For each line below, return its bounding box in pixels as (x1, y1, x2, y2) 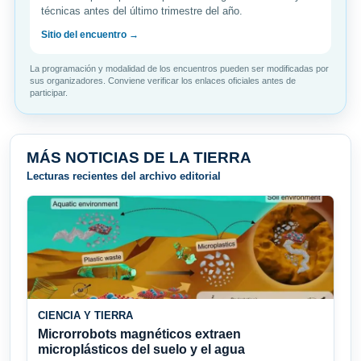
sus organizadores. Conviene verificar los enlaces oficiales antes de (30, 76, 296, 86)
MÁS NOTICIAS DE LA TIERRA (27, 149, 251, 167)
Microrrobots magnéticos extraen (38, 327, 241, 342)
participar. (30, 88, 68, 98)
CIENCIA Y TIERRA (38, 309, 133, 322)
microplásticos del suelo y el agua (38, 342, 245, 357)
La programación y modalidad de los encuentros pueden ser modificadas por (30, 64, 329, 74)
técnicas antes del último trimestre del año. (41, 5, 243, 18)
